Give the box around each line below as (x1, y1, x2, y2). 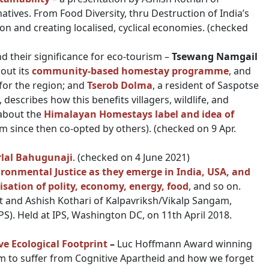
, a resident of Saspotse (153, 79, 259, 92)
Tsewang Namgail (172, 50, 258, 63)
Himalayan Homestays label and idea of (41, 107, 234, 121)
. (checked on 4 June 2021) (73, 151, 190, 164)
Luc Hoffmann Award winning (117, 237, 252, 250)
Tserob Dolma (87, 79, 153, 92)
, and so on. (189, 180, 241, 193)
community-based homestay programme (29, 64, 229, 77)
